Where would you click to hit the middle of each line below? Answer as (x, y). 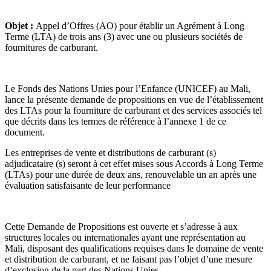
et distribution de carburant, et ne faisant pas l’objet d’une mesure (129, 259)
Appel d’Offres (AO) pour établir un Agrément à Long (140, 25)
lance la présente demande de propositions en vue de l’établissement (134, 99)
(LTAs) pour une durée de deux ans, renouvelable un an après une (131, 174)
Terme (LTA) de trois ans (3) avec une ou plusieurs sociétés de (124, 36)
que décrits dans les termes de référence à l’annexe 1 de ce (116, 121)
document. (25, 132)
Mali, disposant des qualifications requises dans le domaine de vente (134, 248)
